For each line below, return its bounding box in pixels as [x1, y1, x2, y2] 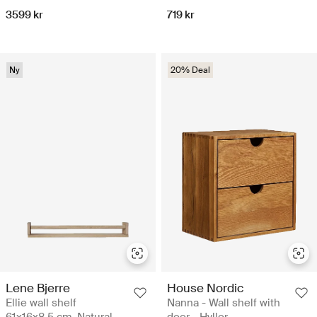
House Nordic [167, 280, 243, 296]
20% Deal [171, 64, 210, 76]
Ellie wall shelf [6, 296, 76, 311]
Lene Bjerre [6, 280, 70, 296]
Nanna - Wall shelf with [167, 296, 280, 311]
